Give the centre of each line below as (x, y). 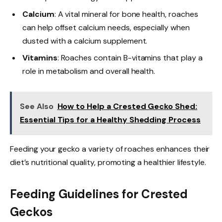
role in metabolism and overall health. (89, 71)
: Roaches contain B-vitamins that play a (130, 58)
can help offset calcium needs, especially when (106, 27)
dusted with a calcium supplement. (85, 41)
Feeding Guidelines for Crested (99, 194)
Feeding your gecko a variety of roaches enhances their (110, 149)
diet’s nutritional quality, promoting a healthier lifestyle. (108, 163)
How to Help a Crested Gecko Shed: (127, 107)
